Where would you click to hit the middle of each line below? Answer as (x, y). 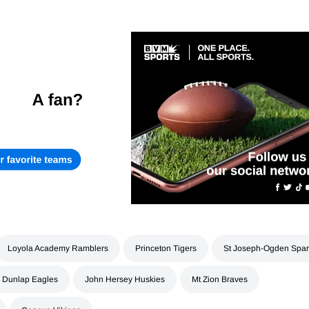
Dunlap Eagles (30, 280)
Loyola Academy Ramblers (58, 249)
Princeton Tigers (166, 249)
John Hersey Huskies (125, 280)
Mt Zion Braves (220, 280)
